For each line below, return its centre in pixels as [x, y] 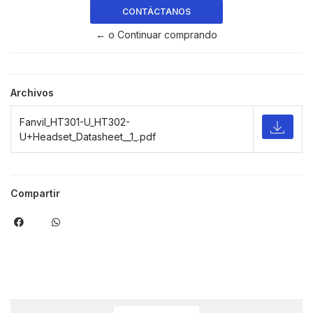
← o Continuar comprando [156, 35]
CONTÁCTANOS [156, 12]
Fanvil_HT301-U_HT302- [75, 122]
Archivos [32, 93]
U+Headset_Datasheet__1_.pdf [88, 137]
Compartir [35, 194]
